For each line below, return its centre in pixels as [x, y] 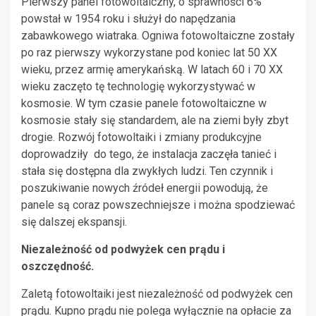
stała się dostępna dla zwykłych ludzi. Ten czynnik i [147, 171]
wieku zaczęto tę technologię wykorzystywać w [138, 86]
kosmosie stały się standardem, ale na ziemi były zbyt [155, 120]
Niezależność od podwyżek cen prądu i [123, 249]
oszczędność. [57, 266]
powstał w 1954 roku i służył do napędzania [128, 18]
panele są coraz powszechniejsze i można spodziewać [158, 205]
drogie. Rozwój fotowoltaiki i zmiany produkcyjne [141, 137]
